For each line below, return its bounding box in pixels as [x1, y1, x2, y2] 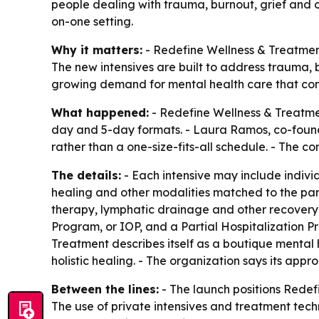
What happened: [51, 105, 149, 120]
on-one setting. [51, 14, 133, 28]
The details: [51, 167, 121, 182]
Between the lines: [51, 281, 159, 296]
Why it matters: [51, 42, 142, 57]
